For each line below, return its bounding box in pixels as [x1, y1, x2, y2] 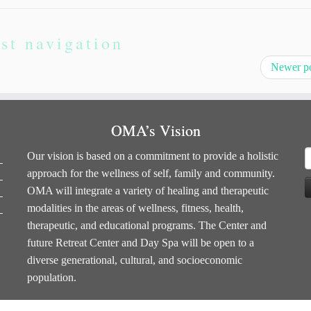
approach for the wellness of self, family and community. [27, 167, 275, 179]
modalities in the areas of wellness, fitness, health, [27, 202, 244, 214]
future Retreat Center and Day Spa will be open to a [27, 237, 254, 249]
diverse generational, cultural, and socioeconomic [27, 254, 242, 266]
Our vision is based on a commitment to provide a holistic [27, 150, 278, 162]
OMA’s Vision [110, 120, 201, 140]
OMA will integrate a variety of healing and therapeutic [27, 185, 269, 196]
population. [27, 271, 76, 283]
